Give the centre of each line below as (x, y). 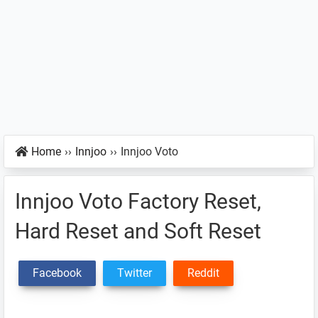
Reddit (203, 273)
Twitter (135, 273)
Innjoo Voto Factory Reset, (138, 201)
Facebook (57, 273)
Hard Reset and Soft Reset (138, 231)
